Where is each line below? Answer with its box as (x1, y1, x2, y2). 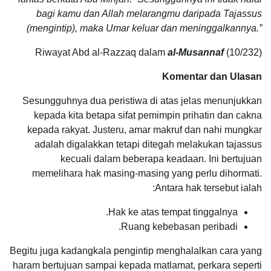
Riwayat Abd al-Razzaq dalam (35, 47, 168, 57)
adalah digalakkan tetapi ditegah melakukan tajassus (34, 139, 262, 149)
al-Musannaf (168, 47, 224, 57)
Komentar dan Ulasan (162, 71, 262, 82)
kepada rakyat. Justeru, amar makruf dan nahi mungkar (27, 124, 262, 135)
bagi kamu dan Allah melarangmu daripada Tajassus (36, 8, 262, 19)
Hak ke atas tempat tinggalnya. (108, 206, 238, 217)
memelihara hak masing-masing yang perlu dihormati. (32, 168, 262, 178)
